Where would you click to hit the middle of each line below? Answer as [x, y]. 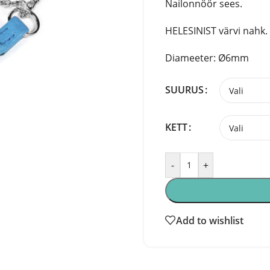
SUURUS [184, 90]
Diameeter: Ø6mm [207, 58]
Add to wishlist [210, 220]
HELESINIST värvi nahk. [216, 31]
